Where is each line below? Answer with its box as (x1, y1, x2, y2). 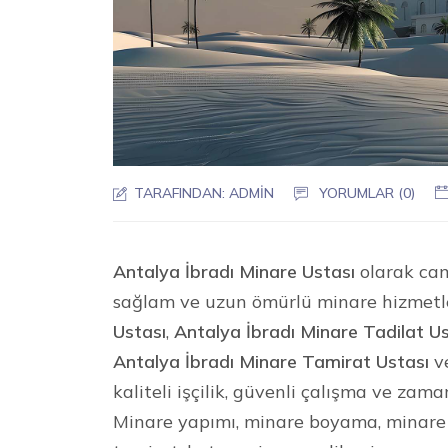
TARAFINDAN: (130, 183, 230, 202)
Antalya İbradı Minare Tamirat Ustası (113, 349, 430, 373)
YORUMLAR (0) (319, 183, 416, 202)
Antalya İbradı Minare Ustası (113, 259, 356, 283)
